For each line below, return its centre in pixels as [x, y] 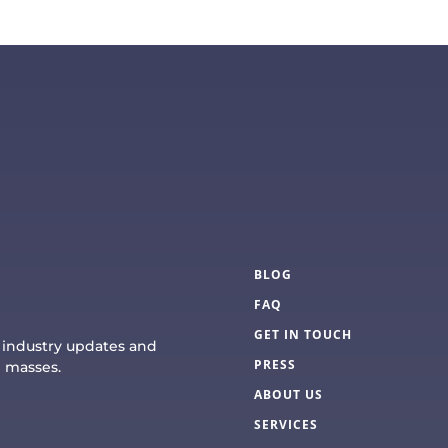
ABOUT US [288, 395]
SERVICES [285, 425]
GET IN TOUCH [302, 335]
